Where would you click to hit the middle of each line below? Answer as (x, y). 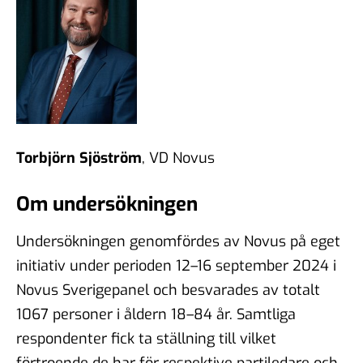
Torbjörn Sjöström (79, 158)
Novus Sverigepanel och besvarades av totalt (168, 290)
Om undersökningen (107, 204)
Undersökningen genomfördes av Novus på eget (178, 241)
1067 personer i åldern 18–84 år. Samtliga (156, 314)
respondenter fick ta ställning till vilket (146, 338)
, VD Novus (178, 158)
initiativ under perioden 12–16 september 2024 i (176, 265)
